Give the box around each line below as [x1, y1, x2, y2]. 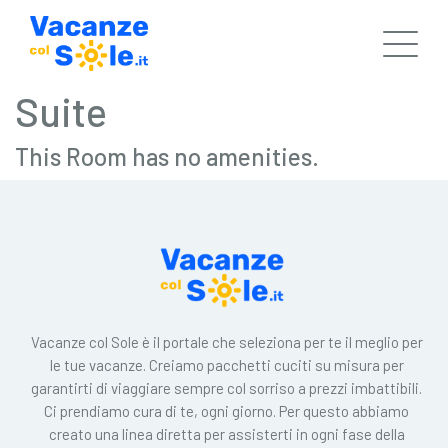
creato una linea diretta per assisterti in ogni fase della [48, 424, 405, 443]
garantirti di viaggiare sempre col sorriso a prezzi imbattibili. [31, 378, 422, 397]
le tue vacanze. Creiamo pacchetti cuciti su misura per [49, 355, 404, 374]
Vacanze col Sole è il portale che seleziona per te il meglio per [30, 332, 423, 351]
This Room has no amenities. [15, 142, 319, 171]
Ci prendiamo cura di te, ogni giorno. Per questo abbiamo [44, 401, 409, 420]
